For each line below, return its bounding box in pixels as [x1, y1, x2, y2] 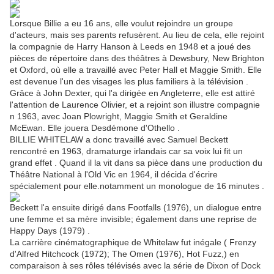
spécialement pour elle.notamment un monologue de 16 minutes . [10, 181, 264, 191]
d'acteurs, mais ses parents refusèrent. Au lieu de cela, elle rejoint [10, 30, 264, 40]
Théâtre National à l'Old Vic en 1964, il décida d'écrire [10, 169, 218, 180]
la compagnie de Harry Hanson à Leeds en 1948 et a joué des [10, 42, 251, 52]
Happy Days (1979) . [10, 226, 90, 236]
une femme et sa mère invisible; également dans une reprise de [10, 214, 257, 224]
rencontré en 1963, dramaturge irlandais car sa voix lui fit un [10, 146, 243, 157]
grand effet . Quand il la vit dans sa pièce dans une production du [10, 158, 262, 168]
